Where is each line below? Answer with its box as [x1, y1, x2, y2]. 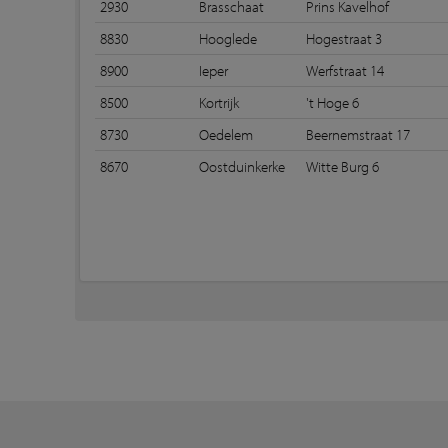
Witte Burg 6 [306, 156, 380, 177]
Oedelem [199, 124, 254, 145]
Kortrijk [199, 92, 240, 113]
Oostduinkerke [199, 156, 286, 177]
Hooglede [199, 28, 258, 49]
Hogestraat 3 [306, 28, 383, 49]
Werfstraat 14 [306, 60, 385, 81]
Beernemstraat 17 [306, 124, 411, 145]
